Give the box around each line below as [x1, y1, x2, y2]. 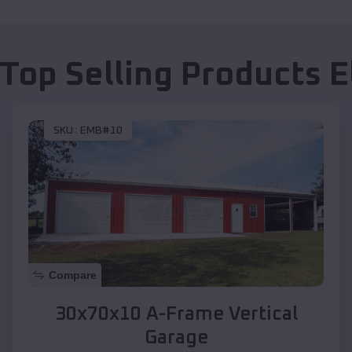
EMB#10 [80, 125, 123, 137]
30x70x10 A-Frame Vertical [54, 304, 298, 324]
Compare [49, 268, 97, 281]
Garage [144, 328, 208, 347]
